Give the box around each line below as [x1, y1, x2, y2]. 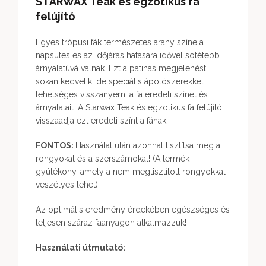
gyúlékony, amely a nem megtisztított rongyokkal [36, 167, 226, 176]
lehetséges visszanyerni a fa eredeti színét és [36, 90, 208, 99]
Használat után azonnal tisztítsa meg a [75, 141, 220, 150]
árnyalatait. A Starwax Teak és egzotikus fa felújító [36, 103, 222, 112]
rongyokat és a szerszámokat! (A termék [36, 154, 189, 163]
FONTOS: [36, 141, 75, 150]
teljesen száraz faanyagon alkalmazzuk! [36, 218, 186, 227]
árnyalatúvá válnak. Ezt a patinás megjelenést [36, 64, 206, 73]
